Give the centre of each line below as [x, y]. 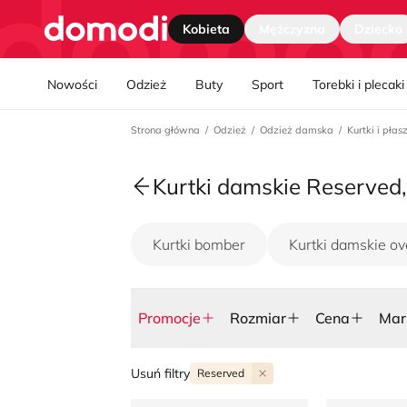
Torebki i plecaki [358, 84]
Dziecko [378, 29]
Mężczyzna [292, 29]
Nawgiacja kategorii [112, 39]
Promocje [169, 318]
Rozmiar [258, 318]
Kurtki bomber [199, 244]
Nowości [72, 84]
